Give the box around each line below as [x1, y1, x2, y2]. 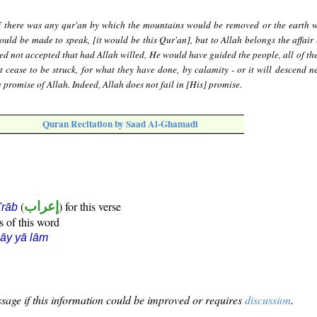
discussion [245, 292, 291, 308]
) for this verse [59, 199, 121, 214]
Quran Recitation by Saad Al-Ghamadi [42, 117, 198, 132]
